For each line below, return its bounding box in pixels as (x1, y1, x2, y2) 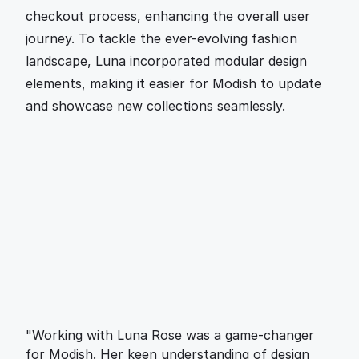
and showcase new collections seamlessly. (26, 98, 285, 114)
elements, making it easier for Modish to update (26, 75, 321, 91)
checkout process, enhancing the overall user (26, 8, 310, 24)
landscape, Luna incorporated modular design (26, 53, 307, 69)
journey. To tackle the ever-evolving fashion (26, 30, 297, 46)
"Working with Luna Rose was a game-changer (26, 327, 314, 343)
